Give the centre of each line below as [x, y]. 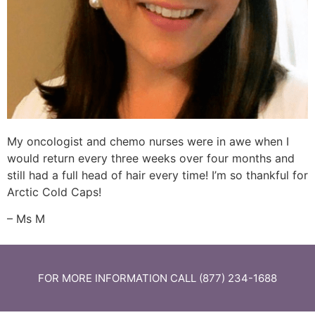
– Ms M [26, 219]
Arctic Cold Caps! [54, 192]
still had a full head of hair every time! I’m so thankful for [157, 175]
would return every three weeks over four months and [151, 159]
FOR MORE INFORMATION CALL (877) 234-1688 [157, 278]
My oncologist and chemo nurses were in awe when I [148, 142]
